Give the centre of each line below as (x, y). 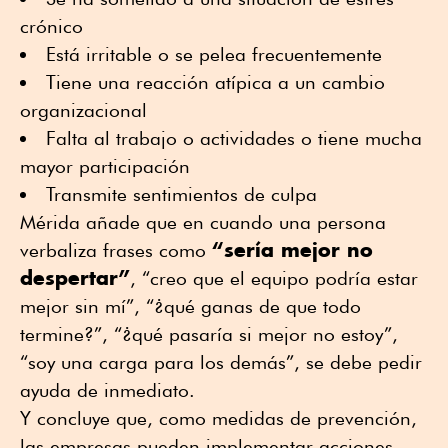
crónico (57, 26)
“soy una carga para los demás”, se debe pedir (221, 362)
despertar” (75, 278)
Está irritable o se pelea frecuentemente (219, 54)
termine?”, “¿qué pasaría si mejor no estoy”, (209, 334)
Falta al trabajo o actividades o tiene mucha (234, 138)
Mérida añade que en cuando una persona (203, 222)
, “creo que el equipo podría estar (274, 278)
